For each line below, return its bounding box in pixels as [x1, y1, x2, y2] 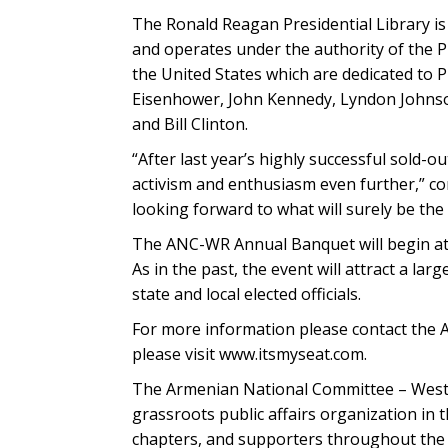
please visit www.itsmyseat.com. [132, 343, 367, 365]
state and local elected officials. [132, 283, 361, 305]
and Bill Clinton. [132, 113, 248, 135]
